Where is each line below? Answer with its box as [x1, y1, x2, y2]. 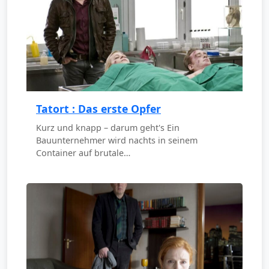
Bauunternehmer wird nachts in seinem [36, 134, 198, 147]
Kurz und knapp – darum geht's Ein [36, 122, 180, 134]
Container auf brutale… [36, 147, 130, 159]
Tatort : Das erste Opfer [36, 101, 161, 116]
